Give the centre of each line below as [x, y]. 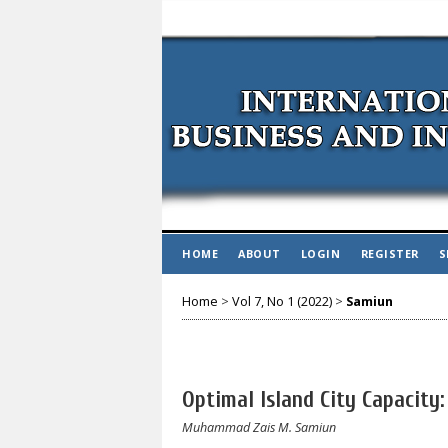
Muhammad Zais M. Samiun [259, 427]
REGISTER [389, 253]
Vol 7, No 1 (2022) [282, 301]
